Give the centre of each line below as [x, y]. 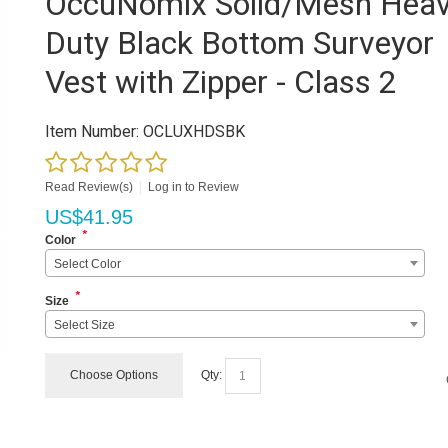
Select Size [85, 325]
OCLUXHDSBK [192, 131]
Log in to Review [194, 187]
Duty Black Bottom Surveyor [240, 43]
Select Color [88, 264]
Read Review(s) [89, 187]
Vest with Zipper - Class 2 [221, 82]
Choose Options [114, 375]
